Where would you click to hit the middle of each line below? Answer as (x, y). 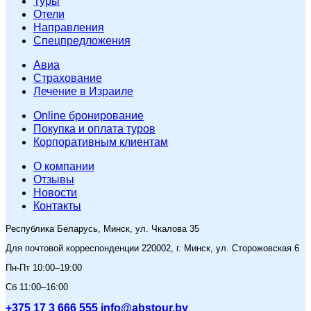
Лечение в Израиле (83, 92)
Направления (69, 28)
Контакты (57, 206)
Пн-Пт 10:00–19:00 (44, 268)
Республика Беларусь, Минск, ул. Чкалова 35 (102, 229)
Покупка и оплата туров (94, 129)
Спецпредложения (82, 41)
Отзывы (54, 180)
